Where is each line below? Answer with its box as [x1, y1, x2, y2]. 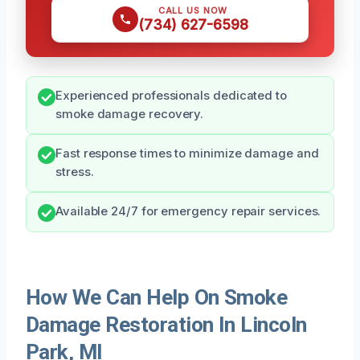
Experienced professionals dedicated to [55, 88, 287, 103]
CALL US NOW [157, 4, 228, 16]
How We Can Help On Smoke [26, 284, 288, 309]
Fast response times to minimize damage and [55, 145, 319, 161]
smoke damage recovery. [55, 106, 204, 121]
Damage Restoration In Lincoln [26, 312, 307, 337]
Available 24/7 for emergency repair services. [55, 203, 321, 219]
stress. [55, 164, 94, 179]
